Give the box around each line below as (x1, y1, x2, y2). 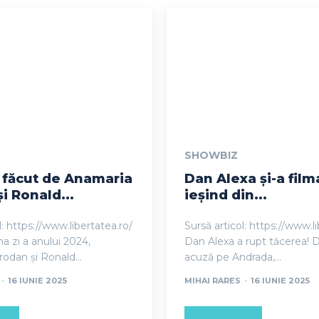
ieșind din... (184, 187, 267, 203)
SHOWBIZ (184, 148, 238, 162)
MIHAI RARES (184, 275, 241, 286)
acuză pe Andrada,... (184, 250, 281, 263)
